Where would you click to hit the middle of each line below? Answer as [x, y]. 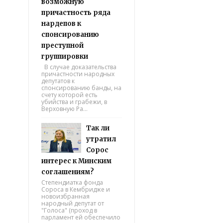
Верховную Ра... [64, 109]
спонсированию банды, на [81, 88]
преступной [62, 46]
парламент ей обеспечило [81, 217]
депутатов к [58, 81]
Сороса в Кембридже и [76, 189]
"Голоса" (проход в [69, 210]
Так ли [98, 128]
